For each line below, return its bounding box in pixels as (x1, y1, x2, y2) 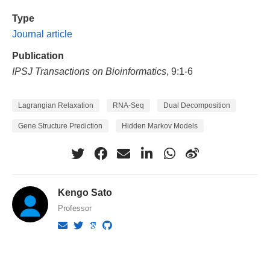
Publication (12, 49, 64, 61)
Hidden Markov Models (122, 122, 198, 131)
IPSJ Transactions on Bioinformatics (12, 65, 166, 77)
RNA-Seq (113, 101, 144, 110)
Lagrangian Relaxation (18, 101, 93, 110)
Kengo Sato (58, 187, 113, 198)
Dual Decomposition (163, 101, 230, 110)
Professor (58, 204, 92, 213)
